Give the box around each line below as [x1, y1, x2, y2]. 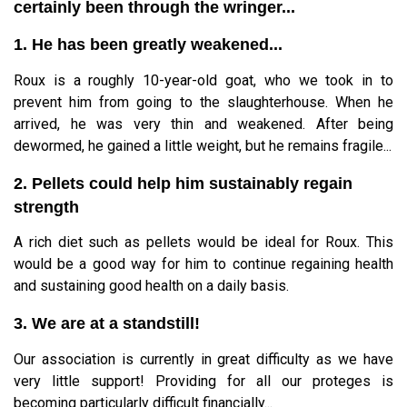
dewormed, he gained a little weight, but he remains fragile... [14, 136, 392, 154]
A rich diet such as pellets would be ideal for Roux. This [14, 233, 393, 252]
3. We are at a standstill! [14, 314, 200, 333]
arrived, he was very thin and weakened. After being [14, 114, 393, 133]
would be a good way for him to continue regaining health [14, 255, 393, 273]
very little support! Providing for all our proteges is [14, 372, 393, 391]
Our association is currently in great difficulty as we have [14, 351, 393, 369]
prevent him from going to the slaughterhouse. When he [14, 93, 393, 111]
